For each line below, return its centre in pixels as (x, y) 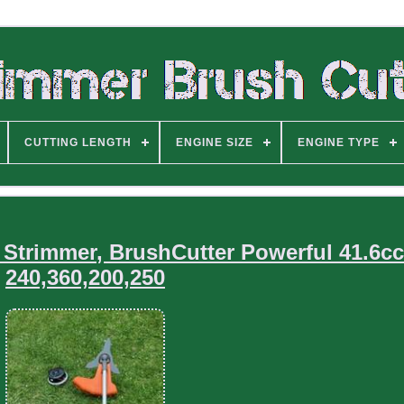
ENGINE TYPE (338, 142)
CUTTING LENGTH (78, 142)
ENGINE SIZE (214, 142)
